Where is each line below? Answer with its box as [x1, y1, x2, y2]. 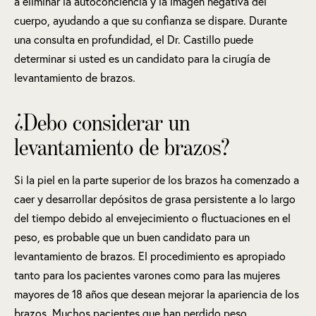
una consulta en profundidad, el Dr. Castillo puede [14, 32, 253, 47]
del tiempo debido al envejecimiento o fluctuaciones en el [14, 211, 291, 225]
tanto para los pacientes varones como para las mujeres [14, 268, 280, 282]
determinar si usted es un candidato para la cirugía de [14, 51, 270, 66]
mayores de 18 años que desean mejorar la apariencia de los [14, 287, 299, 301]
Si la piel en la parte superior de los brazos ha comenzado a [14, 173, 299, 187]
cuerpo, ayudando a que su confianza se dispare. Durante [14, 13, 287, 28]
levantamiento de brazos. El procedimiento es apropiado [14, 249, 286, 263]
